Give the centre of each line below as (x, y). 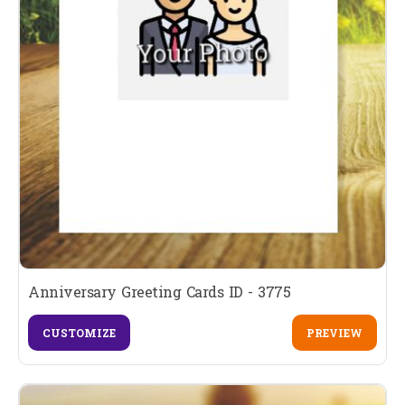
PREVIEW (334, 332)
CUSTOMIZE (79, 332)
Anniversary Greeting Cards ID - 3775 (159, 291)
